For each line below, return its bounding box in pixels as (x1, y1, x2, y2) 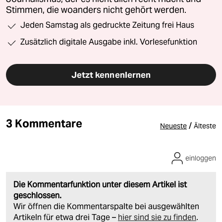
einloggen (185, 153, 216, 163)
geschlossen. (13, 190, 61, 201)
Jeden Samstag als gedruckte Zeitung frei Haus (20, 20, 194, 30)
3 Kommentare (6, 116, 82, 130)
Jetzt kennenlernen (71, 69, 151, 80)
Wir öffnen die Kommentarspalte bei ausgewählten (13, 201, 199, 212)
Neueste (160, 121, 187, 130)
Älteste (194, 121, 216, 130)
